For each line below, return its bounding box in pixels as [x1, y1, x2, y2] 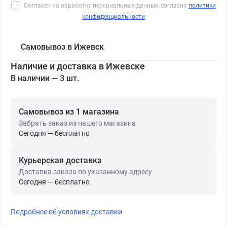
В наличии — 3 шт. [11, 73, 79, 83]
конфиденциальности [82, 13, 145, 20]
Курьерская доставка [19, 155, 102, 165]
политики [188, 2, 216, 9]
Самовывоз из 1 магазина [19, 106, 119, 117]
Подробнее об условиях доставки [11, 207, 122, 216]
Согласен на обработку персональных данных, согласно [24, 2, 188, 9]
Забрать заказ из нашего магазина [19, 119, 136, 127]
